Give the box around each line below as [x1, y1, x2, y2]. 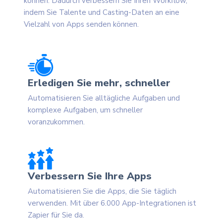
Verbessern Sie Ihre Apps [28, 169, 152, 183]
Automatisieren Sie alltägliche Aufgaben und [28, 93, 180, 104]
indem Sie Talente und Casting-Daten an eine [24, 7, 179, 18]
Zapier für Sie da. [28, 210, 84, 221]
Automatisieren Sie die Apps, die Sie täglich [28, 186, 176, 197]
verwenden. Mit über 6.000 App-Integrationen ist [28, 198, 196, 209]
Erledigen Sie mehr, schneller [28, 76, 170, 90]
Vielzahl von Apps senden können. [24, 19, 139, 30]
